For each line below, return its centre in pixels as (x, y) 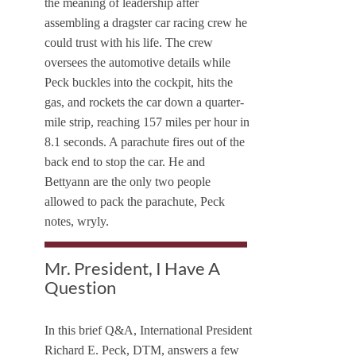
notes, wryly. (77, 222)
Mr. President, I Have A (132, 269)
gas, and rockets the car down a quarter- (144, 103)
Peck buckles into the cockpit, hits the (139, 83)
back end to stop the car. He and (125, 162)
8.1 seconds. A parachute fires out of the (145, 142)
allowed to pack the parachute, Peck (135, 202)
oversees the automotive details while (137, 63)
